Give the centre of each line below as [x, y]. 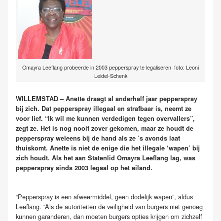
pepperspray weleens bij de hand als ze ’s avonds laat [98, 138]
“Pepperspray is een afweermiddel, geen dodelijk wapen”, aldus [104, 197]
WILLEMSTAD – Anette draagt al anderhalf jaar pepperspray [107, 98]
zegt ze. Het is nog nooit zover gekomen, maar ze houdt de [105, 128]
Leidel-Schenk [110, 75]
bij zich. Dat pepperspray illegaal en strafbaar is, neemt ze [104, 108]
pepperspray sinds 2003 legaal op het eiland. [84, 167]
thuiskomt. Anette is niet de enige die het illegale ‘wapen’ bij [108, 148]
